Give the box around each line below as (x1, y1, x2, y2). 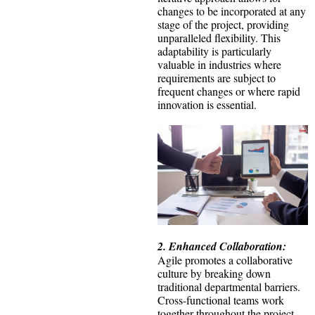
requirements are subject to (157, 70, 276, 85)
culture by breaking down (157, 266, 271, 281)
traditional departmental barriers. (157, 279, 300, 295)
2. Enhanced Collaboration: (157, 238, 286, 255)
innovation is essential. (157, 96, 257, 112)
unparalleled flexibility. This (157, 30, 281, 45)
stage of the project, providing (157, 16, 289, 32)
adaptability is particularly (157, 43, 271, 58)
